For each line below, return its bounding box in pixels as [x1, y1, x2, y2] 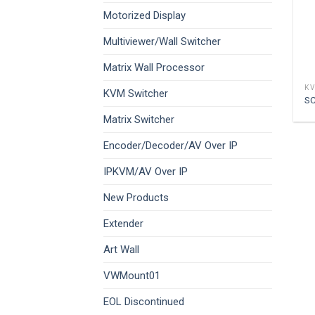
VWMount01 [103, 269, 160, 283]
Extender [103, 217, 143, 231]
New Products [103, 191, 169, 205]
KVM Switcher [103, 87, 168, 101]
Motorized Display [103, 9, 186, 22]
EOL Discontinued [103, 295, 184, 309]
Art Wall [103, 243, 139, 257]
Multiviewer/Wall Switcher [103, 35, 221, 49]
